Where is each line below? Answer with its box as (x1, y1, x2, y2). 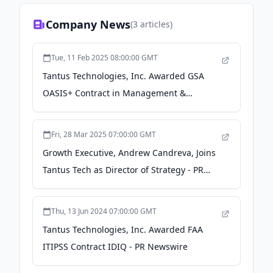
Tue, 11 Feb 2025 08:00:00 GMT (51, 52, 158, 63)
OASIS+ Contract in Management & (43, 87, 186, 99)
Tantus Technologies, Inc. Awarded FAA (43, 224, 203, 235)
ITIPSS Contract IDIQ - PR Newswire (43, 241, 188, 252)
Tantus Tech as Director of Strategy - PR (43, 164, 204, 175)
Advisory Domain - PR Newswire (43, 104, 172, 116)
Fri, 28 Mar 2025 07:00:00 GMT (51, 129, 156, 140)
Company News (46, 17, 130, 32)
